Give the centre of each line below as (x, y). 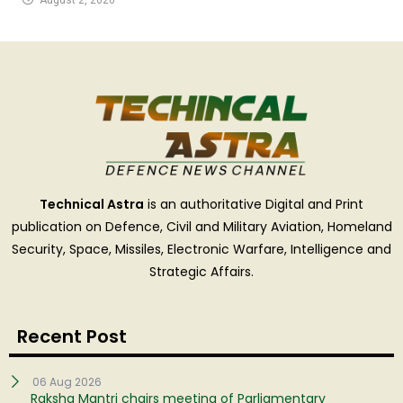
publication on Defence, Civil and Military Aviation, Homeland (201, 227)
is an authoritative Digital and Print (254, 205)
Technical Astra (92, 205)
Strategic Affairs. (201, 272)
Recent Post (72, 337)
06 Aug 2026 (67, 382)
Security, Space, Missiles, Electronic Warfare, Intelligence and (201, 250)
